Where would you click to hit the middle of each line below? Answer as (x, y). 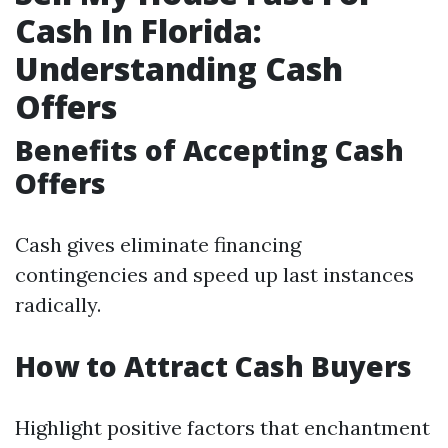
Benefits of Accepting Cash (209, 150)
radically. (58, 304)
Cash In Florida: (138, 30)
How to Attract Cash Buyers (213, 366)
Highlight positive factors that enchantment (222, 427)
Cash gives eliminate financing (158, 244)
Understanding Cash (179, 68)
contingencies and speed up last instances (214, 274)
